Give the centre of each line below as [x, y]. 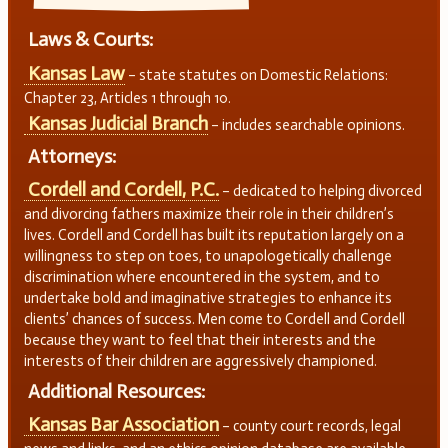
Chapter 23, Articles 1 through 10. [127, 97]
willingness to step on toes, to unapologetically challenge [207, 256]
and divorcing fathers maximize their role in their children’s [208, 214]
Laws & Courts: [90, 40]
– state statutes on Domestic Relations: [256, 74]
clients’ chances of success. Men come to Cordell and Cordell [214, 319]
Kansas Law [76, 73]
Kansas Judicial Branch [117, 123]
